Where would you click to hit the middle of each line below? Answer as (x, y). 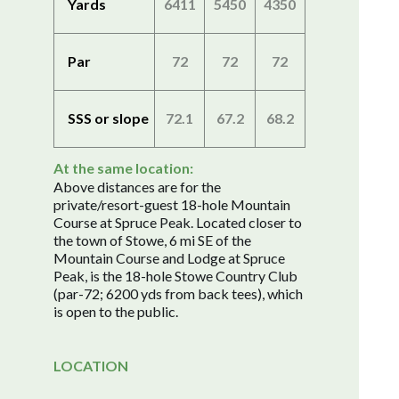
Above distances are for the (137, 186)
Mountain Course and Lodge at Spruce (169, 257)
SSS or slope (108, 118)
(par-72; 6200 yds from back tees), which (178, 293)
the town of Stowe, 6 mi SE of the (152, 240)
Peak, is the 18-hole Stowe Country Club (175, 275)
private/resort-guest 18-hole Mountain (172, 204)
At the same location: (123, 167)
